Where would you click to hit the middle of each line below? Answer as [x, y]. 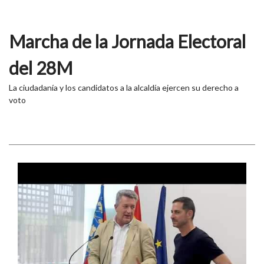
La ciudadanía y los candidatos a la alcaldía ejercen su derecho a [124, 87]
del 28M [41, 67]
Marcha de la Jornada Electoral [127, 41]
